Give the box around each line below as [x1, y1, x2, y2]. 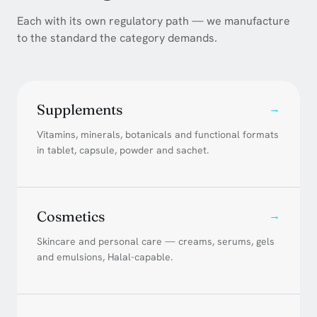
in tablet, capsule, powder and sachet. [37, 143, 209, 156]
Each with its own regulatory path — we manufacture [17, 13, 290, 28]
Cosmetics [37, 207, 105, 225]
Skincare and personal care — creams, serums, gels [37, 234, 275, 248]
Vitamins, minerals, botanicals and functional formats [37, 127, 279, 141]
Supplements [37, 100, 122, 118]
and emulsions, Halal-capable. [37, 250, 173, 263]
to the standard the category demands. [17, 30, 217, 45]
